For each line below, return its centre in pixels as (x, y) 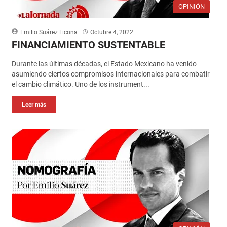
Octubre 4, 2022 (111, 32)
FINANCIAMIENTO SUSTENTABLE (88, 44)
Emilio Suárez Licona (49, 32)
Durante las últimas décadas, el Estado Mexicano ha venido (104, 64)
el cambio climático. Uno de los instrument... (80, 84)
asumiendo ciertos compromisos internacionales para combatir (110, 74)
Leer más (34, 105)
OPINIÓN (192, 6)
